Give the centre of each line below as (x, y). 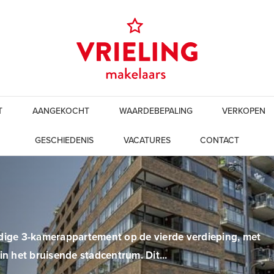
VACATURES (147, 140)
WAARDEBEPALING (156, 111)
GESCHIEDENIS (64, 140)
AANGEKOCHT (61, 111)
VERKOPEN (244, 111)
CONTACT (220, 140)
